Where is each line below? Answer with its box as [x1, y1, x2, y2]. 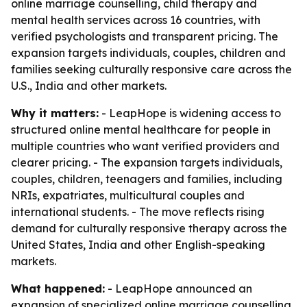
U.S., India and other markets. [11, 79, 167, 93]
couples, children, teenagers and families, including [11, 172, 282, 186]
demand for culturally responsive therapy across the [11, 221, 287, 235]
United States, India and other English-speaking [11, 238, 265, 251]
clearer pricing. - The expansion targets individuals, [11, 156, 282, 169]
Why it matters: [11, 106, 99, 120]
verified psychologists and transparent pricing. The [11, 29, 278, 43]
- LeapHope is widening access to [99, 106, 281, 120]
